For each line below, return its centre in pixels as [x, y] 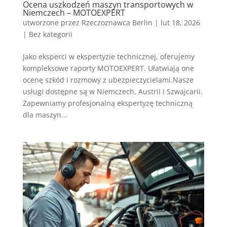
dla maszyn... [45, 115]
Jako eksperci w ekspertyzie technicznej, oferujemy [108, 57]
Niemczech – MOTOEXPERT [74, 13]
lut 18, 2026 [180, 23]
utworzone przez [52, 23]
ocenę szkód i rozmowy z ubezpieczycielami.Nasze [108, 80]
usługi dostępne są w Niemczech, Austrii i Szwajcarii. [112, 92]
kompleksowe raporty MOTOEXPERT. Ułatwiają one [108, 68]
